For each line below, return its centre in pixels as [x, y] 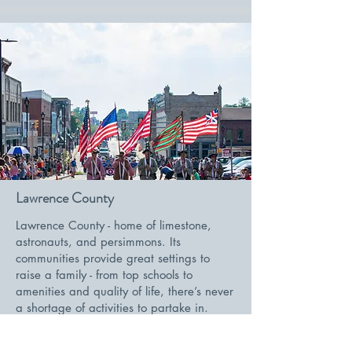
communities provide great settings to [113, 258]
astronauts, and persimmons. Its [98, 242]
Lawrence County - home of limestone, [114, 225]
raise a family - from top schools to [104, 275]
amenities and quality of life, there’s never [125, 291]
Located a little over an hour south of [110, 324]
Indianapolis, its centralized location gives [125, 341]
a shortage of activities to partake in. [112, 308]
